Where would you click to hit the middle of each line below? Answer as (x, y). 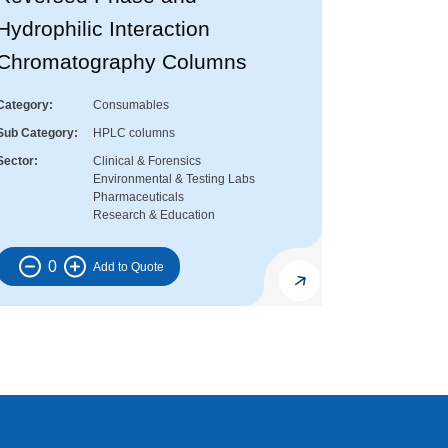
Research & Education (154, 215)
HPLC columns (134, 133)
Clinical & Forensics (147, 161)
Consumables (131, 105)
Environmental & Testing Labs (174, 179)
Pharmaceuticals (138, 197)
